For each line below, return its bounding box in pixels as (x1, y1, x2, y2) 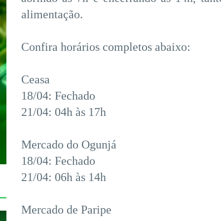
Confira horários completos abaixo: (21, 40, 190, 54)
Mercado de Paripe (21, 203, 111, 217)
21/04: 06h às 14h (21, 171, 106, 184)
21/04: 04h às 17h (21, 106, 106, 119)
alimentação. (21, 8, 83, 21)
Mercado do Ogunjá (21, 138, 116, 151)
